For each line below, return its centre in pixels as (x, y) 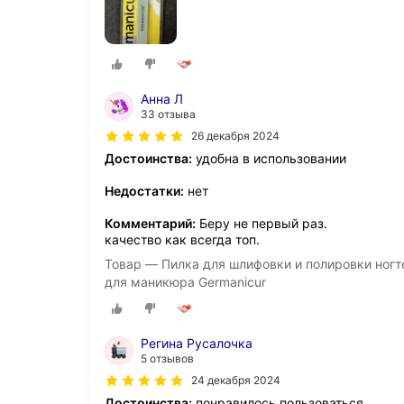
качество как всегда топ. (182, 240)
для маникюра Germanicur (185, 282)
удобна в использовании (269, 159)
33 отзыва (168, 115)
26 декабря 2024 (235, 136)
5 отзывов (167, 358)
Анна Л (162, 99)
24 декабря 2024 (236, 380)
